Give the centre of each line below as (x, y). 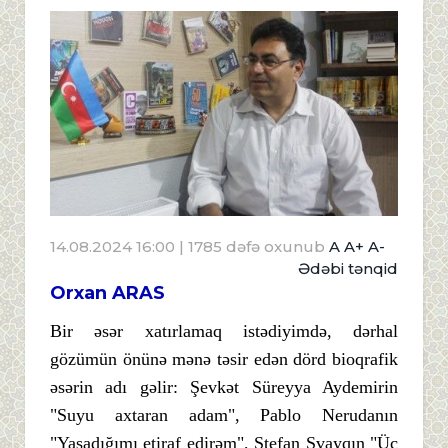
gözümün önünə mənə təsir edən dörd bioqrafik (224, 358)
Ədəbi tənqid (348, 268)
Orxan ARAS (107, 292)
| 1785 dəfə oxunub (252, 246)
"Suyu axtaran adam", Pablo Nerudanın (224, 414)
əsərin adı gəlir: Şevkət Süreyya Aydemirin (224, 386)
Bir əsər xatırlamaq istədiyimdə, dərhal (224, 330)
